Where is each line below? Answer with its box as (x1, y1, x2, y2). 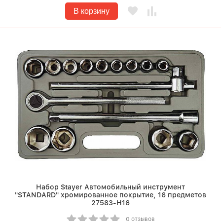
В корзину (73, 7, 110, 16)
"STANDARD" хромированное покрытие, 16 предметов (15, 191, 206, 199)
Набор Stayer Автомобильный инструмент (36, 183, 185, 191)
